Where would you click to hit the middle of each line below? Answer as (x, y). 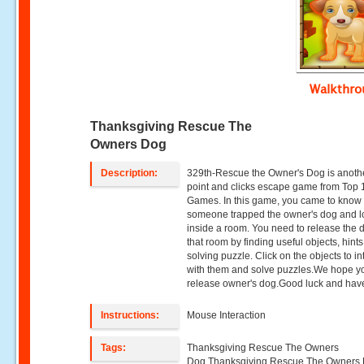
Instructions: (130, 315)
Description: (130, 173)
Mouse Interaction (227, 315)
